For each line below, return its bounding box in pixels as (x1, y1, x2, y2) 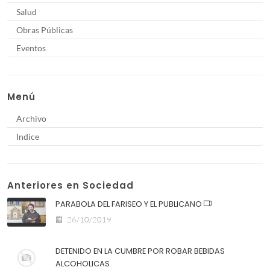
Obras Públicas (16, 24, 73, 35)
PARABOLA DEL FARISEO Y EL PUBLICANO (55, 198, 204, 210)
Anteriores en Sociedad (7, 178, 134, 192)
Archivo (16, 113, 46, 124)
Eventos (16, 42, 46, 53)
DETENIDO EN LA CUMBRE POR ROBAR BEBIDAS (55, 245, 225, 257)
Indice (16, 131, 39, 142)
